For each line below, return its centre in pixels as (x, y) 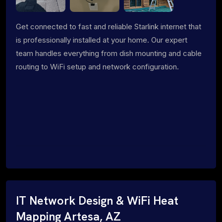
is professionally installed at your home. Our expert (102, 40)
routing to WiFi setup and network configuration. (97, 66)
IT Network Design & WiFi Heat (97, 200)
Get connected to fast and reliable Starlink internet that (109, 26)
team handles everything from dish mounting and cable (109, 53)
